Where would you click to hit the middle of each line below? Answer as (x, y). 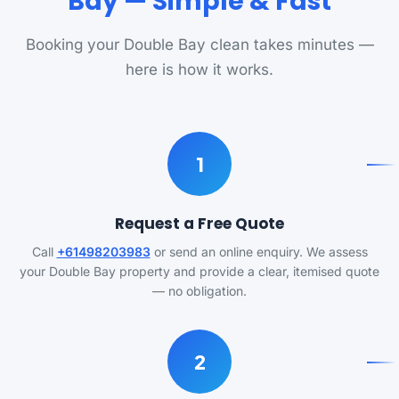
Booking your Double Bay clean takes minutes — (199, 45)
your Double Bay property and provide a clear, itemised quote (199, 271)
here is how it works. (199, 69)
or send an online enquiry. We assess (259, 252)
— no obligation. (199, 291)
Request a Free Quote (199, 224)
